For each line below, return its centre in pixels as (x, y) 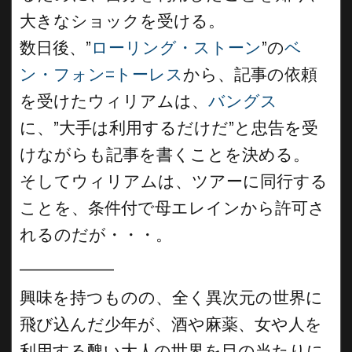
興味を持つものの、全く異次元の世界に (171, 297)
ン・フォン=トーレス (101, 74)
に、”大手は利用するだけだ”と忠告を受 (169, 128)
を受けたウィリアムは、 (114, 101)
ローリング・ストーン (176, 48)
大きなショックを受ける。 (122, 21)
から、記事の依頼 (250, 74)
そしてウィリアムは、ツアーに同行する (174, 181)
